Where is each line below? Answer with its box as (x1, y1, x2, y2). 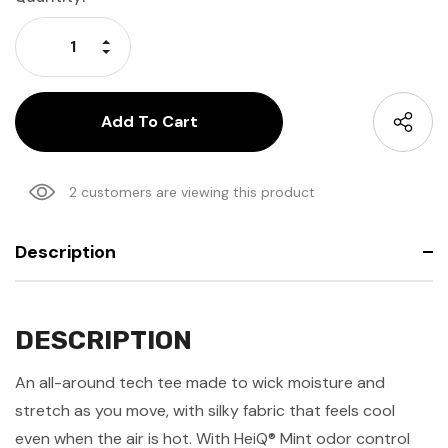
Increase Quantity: (101, 31, 235, 50)
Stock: (15, 10, 62, 30)
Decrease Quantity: (101, 46, 241, 64)
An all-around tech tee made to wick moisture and (15, 371, 385, 393)
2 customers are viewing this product (69, 182, 315, 201)
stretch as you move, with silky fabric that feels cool (15, 399, 395, 421)
